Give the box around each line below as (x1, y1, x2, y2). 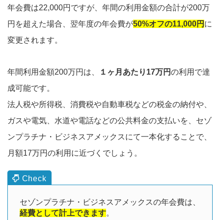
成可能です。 (7, 84, 55, 93)
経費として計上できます (20, 209, 106, 218)
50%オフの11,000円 (133, 20, 204, 28)
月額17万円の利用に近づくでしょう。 (7, 149, 142, 158)
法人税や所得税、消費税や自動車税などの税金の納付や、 (7, 100, 212, 109)
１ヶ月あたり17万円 (99, 68, 171, 77)
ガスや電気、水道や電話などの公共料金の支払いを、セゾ (7, 116, 212, 125)
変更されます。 (7, 36, 62, 45)
